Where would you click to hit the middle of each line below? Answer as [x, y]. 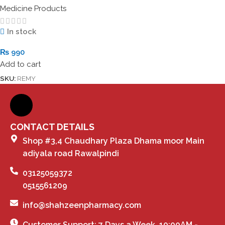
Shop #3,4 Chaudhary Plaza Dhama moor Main [114, 141]
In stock [21, 31]
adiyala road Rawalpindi [71, 153]
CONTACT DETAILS [52, 127]
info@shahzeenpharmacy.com [82, 205]
